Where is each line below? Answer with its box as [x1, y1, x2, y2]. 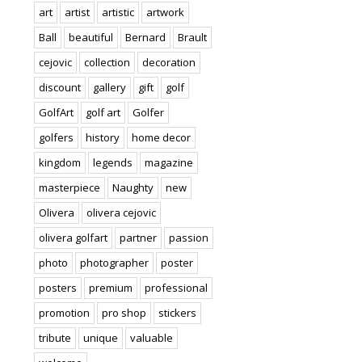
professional [145, 280, 208, 295]
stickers [158, 305, 197, 320]
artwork [146, 4, 185, 19]
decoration [142, 54, 196, 69]
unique [83, 330, 119, 345]
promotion [39, 305, 90, 320]
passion [169, 229, 209, 245]
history [86, 129, 120, 145]
